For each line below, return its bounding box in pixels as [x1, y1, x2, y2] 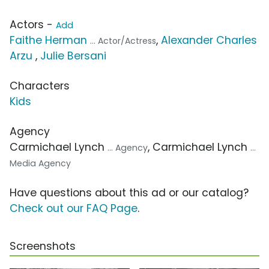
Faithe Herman [10, 33, 87, 48]
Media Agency [10, 157, 71, 170]
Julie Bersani [40, 49, 106, 64]
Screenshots [10, 239, 76, 254]
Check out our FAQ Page [10, 201, 138, 216]
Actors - [10, 17, 56, 32]
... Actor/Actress [90, 35, 156, 47]
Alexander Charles [161, 33, 257, 48]
